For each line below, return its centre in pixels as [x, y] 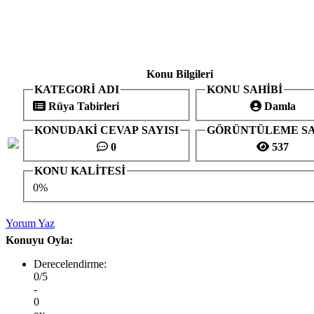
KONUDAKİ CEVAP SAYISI [107, 130]
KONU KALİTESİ [80, 171]
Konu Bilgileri [179, 74]
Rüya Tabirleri [82, 106]
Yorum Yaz [30, 223]
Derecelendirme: [70, 264]
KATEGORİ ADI [77, 89]
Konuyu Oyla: [39, 240]
